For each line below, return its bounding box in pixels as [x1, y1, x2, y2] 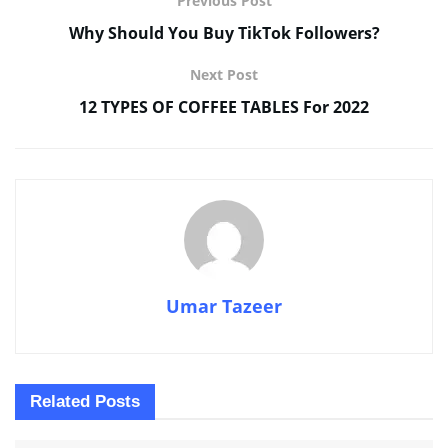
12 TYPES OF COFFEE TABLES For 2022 [79, 95, 369, 118]
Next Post [190, 64, 258, 84]
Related [30, 391, 90, 411]
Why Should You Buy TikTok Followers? [68, 21, 380, 44]
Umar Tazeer [166, 293, 282, 318]
